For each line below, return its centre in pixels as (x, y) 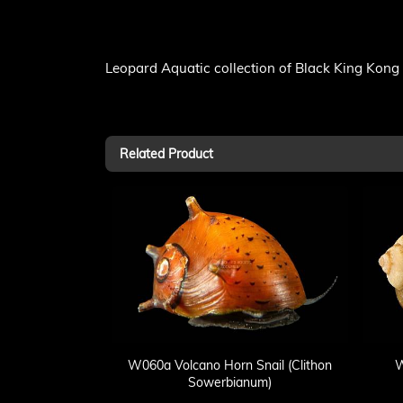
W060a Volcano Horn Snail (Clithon (230, 365)
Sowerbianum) (230, 382)
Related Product (166, 153)
